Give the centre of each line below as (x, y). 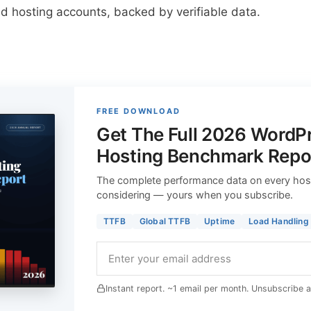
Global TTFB (165, 221)
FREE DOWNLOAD (138, 111)
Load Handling (279, 221)
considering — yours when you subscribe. (195, 195)
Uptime (220, 221)
